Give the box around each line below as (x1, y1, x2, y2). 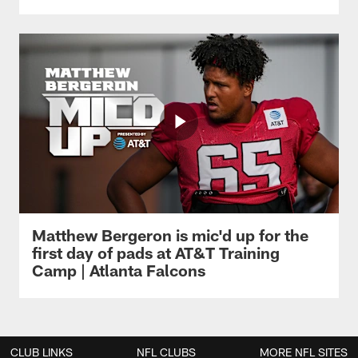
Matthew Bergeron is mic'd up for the (32, 225, 308, 245)
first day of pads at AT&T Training (32, 242, 280, 262)
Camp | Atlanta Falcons (32, 260, 205, 280)
